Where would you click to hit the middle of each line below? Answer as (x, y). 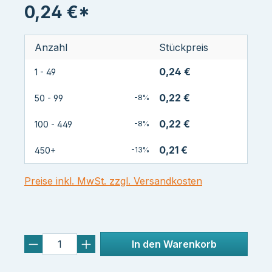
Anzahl (51, 48)
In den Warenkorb (174, 244)
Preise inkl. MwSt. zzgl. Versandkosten (113, 181)
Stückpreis (184, 48)
